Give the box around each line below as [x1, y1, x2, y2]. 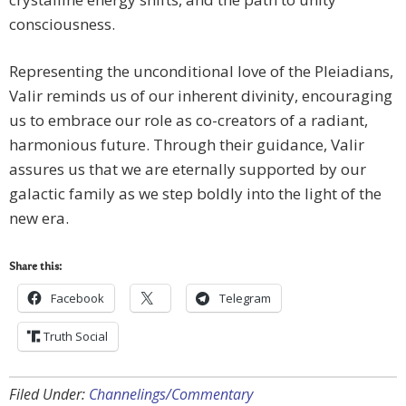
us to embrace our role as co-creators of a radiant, [9, 110, 368, 131]
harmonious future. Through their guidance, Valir [9, 134, 364, 156]
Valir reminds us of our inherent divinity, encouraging [9, 85, 392, 107]
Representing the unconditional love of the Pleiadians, [9, 61, 393, 82]
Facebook [51, 290, 104, 307]
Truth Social [43, 328, 108, 345]
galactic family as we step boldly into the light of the [9, 183, 382, 205]
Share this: [9, 262, 62, 274]
